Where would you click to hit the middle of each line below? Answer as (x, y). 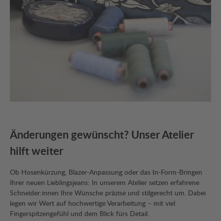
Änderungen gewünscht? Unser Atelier (102, 134)
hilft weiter (38, 150)
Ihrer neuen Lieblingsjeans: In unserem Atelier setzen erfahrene (105, 182)
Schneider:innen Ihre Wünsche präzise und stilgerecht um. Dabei (108, 192)
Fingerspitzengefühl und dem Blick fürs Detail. (79, 213)
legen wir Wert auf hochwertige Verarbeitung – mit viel (92, 203)
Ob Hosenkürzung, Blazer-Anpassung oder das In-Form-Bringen (106, 172)
